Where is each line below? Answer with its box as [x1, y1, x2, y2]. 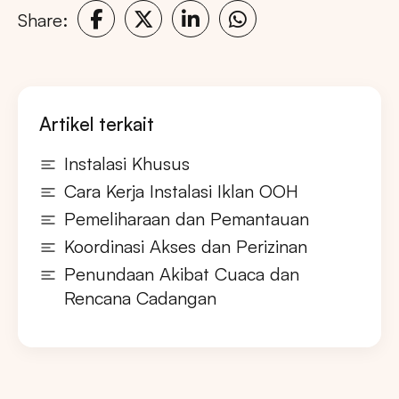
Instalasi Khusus [64, 152, 190, 175]
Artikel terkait [39, 112, 154, 136]
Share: [18, 8, 68, 31]
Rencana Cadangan [64, 287, 216, 310]
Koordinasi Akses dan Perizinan [64, 235, 307, 258]
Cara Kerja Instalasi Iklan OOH [64, 180, 298, 203]
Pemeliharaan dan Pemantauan [64, 208, 309, 231]
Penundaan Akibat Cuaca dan [64, 263, 299, 286]
